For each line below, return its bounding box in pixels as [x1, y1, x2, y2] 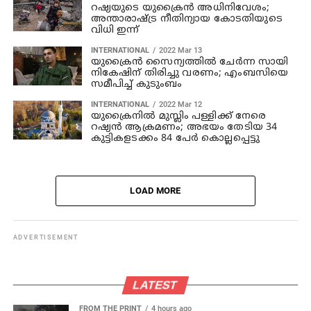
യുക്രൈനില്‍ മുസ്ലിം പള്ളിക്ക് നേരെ [90, 110, 267, 122]
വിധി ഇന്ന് [90, 24, 140, 36]
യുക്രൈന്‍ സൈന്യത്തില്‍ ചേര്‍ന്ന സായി [90, 56, 289, 68]
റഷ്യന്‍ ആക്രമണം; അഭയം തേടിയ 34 [90, 121, 278, 133]
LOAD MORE [130, 185, 181, 196]
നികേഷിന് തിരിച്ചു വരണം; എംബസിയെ [90, 67, 289, 79]
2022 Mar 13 [158, 45, 202, 55]
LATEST [132, 278, 179, 291]
